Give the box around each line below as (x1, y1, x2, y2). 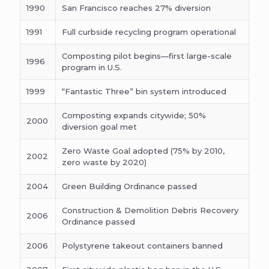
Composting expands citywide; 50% (62, 110, 206, 121)
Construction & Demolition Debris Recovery (62, 205, 238, 216)
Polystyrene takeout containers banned (62, 241, 223, 251)
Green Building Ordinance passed (62, 181, 197, 192)
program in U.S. (62, 62, 122, 73)
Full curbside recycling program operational (62, 27, 236, 37)
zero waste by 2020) (62, 157, 147, 168)
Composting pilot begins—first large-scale (62, 51, 232, 61)
